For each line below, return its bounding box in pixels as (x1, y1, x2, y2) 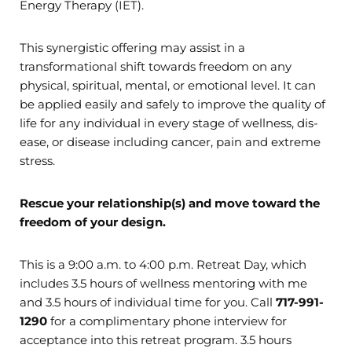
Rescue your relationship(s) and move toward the (20, 196, 320, 211)
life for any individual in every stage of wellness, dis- (20, 115, 318, 131)
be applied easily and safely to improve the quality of (20, 97, 325, 112)
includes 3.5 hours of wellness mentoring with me (20, 276, 307, 291)
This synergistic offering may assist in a (20, 40, 245, 56)
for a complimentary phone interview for (47, 313, 287, 329)
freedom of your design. (20, 214, 166, 230)
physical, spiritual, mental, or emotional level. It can (20, 78, 316, 93)
